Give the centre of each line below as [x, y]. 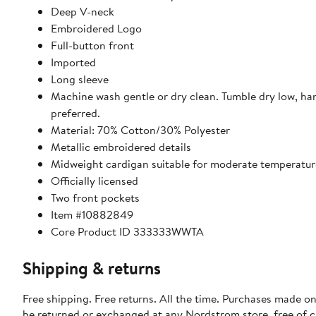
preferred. [75, 113]
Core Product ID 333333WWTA [127, 232]
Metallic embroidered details [121, 147]
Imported [73, 62]
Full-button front [92, 45]
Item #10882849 [92, 215]
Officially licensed [95, 181]
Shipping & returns [92, 268]
